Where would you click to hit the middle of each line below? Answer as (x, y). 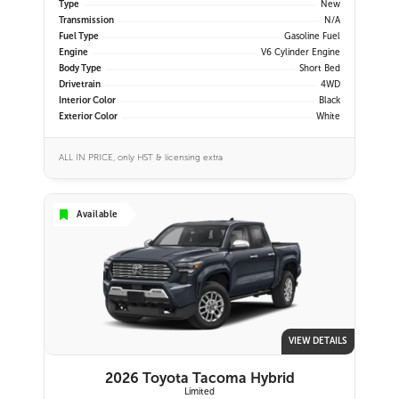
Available (98, 214)
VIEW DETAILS (318, 341)
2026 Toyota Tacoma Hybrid (199, 378)
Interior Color (87, 101)
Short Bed (320, 69)
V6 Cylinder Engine (301, 53)
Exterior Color (88, 117)
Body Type (80, 69)
